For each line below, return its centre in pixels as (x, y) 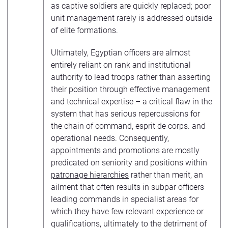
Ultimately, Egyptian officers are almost (121, 52)
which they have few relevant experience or (127, 211)
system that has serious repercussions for (125, 113)
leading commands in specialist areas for (125, 199)
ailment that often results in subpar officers (127, 187)
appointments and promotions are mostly (125, 150)
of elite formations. (84, 30)
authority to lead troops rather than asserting (131, 77)
